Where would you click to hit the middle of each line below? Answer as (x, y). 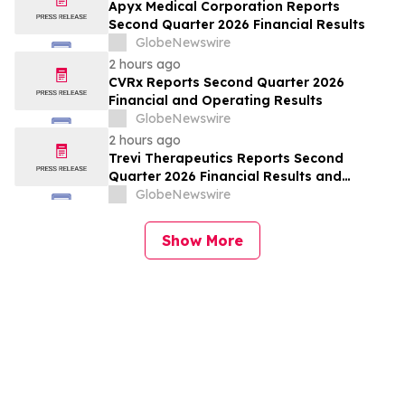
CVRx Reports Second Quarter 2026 (226, 83)
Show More (202, 241)
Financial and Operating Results (216, 101)
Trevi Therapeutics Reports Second (226, 159)
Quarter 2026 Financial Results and (225, 177)
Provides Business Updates (199, 195)
